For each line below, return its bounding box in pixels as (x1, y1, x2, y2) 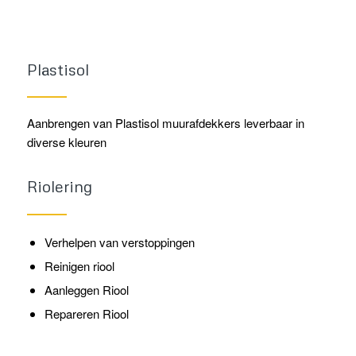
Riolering (26, 176, 92, 196)
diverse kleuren (26, 133, 106, 150)
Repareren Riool (44, 305, 129, 323)
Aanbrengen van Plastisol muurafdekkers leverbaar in (26, 114, 304, 131)
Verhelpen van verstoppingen (44, 234, 195, 251)
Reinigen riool (44, 257, 114, 275)
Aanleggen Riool (44, 281, 129, 299)
